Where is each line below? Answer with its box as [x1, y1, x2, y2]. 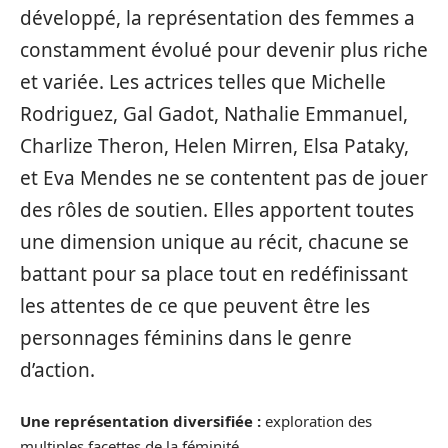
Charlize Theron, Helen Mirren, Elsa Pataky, [20, 133, 409, 160]
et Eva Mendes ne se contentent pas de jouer [20, 165, 428, 192]
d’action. [20, 357, 95, 384]
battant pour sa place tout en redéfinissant [20, 261, 408, 288]
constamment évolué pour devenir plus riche [20, 37, 428, 64]
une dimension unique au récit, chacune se [20, 229, 409, 256]
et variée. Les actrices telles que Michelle [20, 69, 386, 96]
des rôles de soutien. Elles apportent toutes [20, 197, 414, 224]
